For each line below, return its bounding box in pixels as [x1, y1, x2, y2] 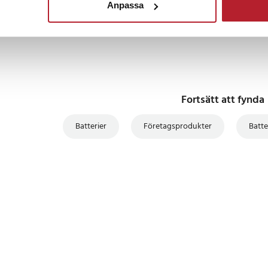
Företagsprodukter [143, 119, 212, 133]
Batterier [75, 119, 106, 133]
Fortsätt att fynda [181, 92, 264, 109]
